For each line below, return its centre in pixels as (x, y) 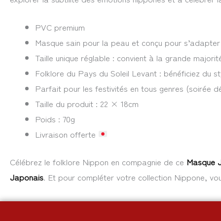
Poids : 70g (55, 118)
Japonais (27, 177)
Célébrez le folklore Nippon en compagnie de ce (98, 162)
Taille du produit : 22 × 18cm (87, 103)
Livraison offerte (67, 134)
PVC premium (60, 27)
